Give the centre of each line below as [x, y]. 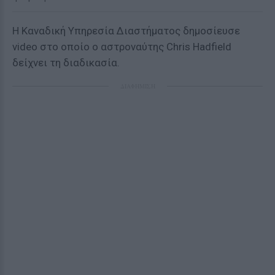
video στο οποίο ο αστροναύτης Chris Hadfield [122, 47]
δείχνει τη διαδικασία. [66, 63]
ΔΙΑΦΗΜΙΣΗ [137, 86]
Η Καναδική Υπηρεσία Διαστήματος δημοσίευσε [126, 31]
